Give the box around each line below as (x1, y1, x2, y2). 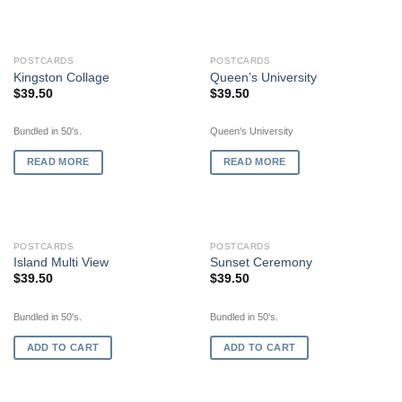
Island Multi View (13, 256, 109, 270)
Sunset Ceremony (209, 256, 312, 270)
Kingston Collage (13, 70, 109, 84)
